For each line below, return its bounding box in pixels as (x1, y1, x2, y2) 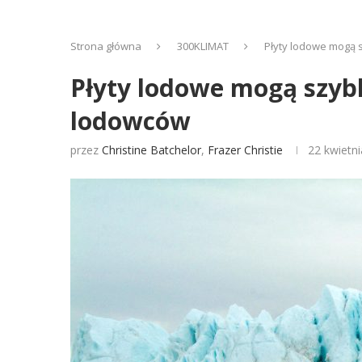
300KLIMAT (177, 39, 229, 53)
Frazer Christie (208, 142, 283, 158)
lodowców (70, 104, 191, 137)
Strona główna (70, 39, 141, 53)
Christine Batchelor (102, 142, 201, 158)
